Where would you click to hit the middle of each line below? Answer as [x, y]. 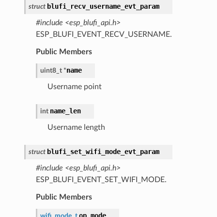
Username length [76, 127]
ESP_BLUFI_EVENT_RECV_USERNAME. [104, 34]
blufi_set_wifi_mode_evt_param [103, 151]
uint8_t [51, 70]
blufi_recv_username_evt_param [103, 6]
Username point [74, 86]
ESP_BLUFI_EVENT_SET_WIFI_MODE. [101, 179]
